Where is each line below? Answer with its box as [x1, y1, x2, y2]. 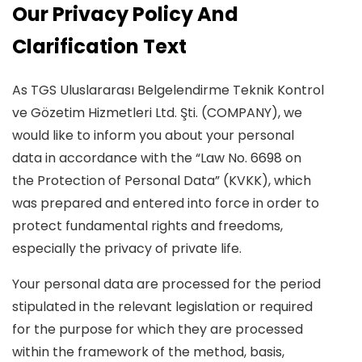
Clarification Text [12, 33, 187, 60]
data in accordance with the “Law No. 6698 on [12, 149, 301, 167]
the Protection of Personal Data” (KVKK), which [12, 171, 311, 190]
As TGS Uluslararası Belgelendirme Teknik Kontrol [12, 81, 324, 99]
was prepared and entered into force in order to [12, 194, 319, 213]
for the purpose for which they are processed [12, 320, 303, 339]
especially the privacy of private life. [12, 239, 242, 258]
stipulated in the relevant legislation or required [12, 297, 313, 316]
